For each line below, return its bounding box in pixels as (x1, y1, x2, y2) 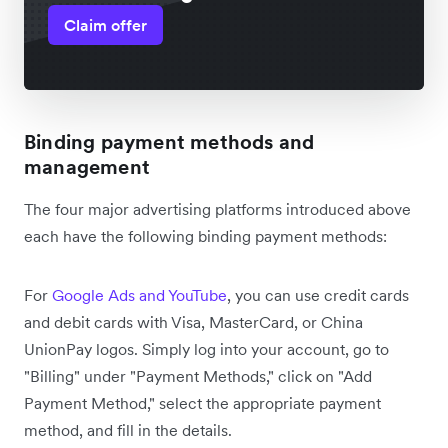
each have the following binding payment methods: (24, 226, 387, 247)
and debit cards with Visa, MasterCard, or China (24, 312, 363, 333)
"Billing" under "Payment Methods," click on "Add (24, 366, 372, 387)
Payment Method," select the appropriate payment (24, 393, 381, 414)
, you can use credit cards (227, 285, 409, 306)
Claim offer (64, 15, 147, 36)
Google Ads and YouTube (52, 285, 227, 306)
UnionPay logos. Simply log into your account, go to (24, 339, 389, 360)
